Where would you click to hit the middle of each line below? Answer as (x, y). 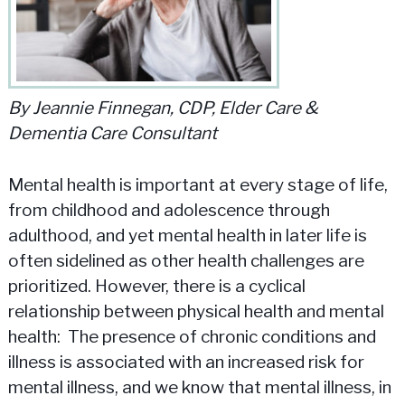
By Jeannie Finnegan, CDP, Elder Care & (163, 108)
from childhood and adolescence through (169, 210)
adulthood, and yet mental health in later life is (187, 235)
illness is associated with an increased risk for (186, 362)
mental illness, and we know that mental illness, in (199, 387)
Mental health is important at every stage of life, (198, 184)
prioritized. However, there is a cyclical (156, 286)
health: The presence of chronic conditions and (192, 336)
